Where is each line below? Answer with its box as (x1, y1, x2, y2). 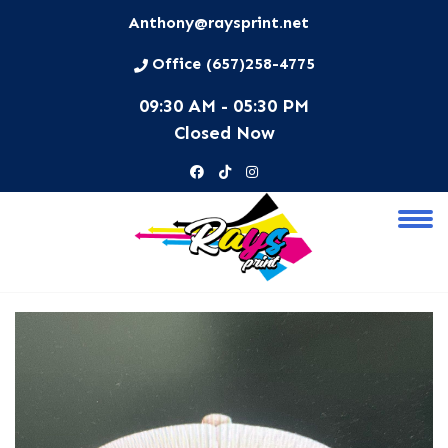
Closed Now (173, 122, 275, 144)
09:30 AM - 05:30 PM (139, 95, 309, 117)
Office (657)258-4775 (151, 54, 315, 73)
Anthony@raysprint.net (128, 13, 309, 32)
